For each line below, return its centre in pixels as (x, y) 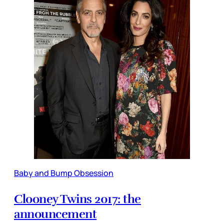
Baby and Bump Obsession (64, 173)
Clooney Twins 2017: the (77, 199)
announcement (55, 214)
